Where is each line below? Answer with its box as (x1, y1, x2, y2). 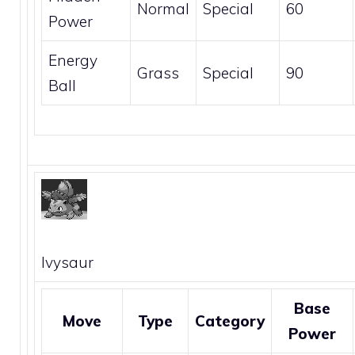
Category (195, 311, 265, 330)
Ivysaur (41, 252, 94, 272)
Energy (48, 51, 97, 70)
